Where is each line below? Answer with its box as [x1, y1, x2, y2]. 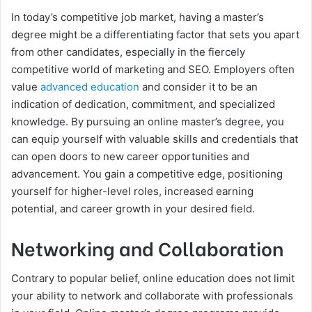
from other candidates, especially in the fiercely [11, 45, 245, 58]
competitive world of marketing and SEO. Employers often [11, 62, 295, 76]
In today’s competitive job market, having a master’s [11, 10, 264, 24]
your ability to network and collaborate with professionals [11, 289, 293, 303]
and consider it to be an [139, 79, 258, 93]
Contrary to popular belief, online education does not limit [11, 272, 295, 286]
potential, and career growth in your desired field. [11, 201, 255, 215]
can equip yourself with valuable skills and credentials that [11, 132, 298, 146]
